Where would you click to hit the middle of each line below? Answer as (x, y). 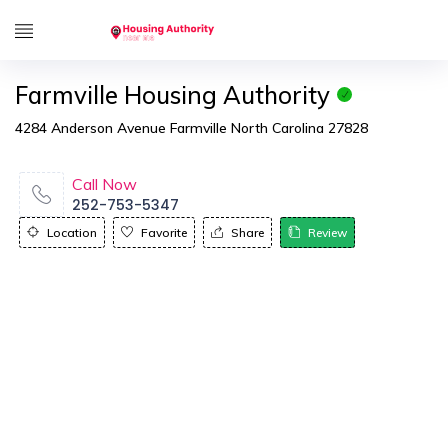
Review (327, 232)
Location (72, 232)
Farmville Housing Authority (172, 95)
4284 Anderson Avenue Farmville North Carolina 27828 (191, 128)
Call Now (104, 184)
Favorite (164, 232)
